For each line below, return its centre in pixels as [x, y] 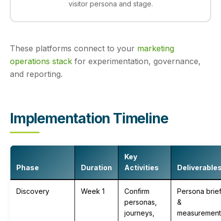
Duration [96, 167]
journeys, [139, 213]
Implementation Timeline [89, 118]
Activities [142, 167]
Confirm [137, 191]
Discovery [33, 191]
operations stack [41, 61]
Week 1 [93, 191]
